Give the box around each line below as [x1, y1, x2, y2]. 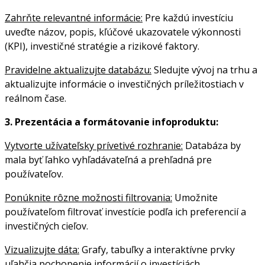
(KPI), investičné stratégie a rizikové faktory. [5, 39, 199, 53]
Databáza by [183, 138, 241, 152]
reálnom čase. [5, 91, 66, 105]
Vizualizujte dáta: [5, 243, 79, 256]
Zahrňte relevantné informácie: [5, 11, 143, 24]
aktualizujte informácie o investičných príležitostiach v [5, 77, 244, 91]
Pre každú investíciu [143, 11, 233, 24]
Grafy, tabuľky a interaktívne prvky [79, 243, 235, 256]
